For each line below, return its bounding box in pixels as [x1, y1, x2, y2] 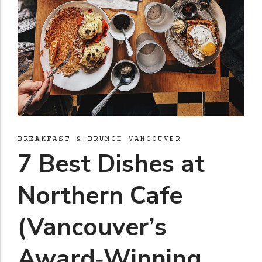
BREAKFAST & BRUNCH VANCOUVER [18, 135, 181, 144]
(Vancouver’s [18, 211, 167, 244]
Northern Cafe [18, 179, 182, 213]
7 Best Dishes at [18, 147, 205, 181]
